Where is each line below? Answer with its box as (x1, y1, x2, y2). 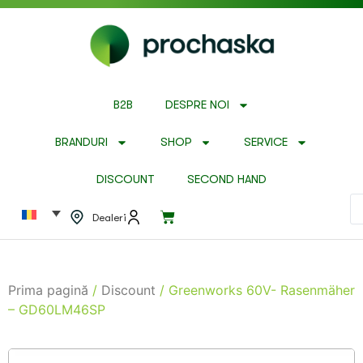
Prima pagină (8, 282, 88, 299)
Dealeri (92, 211, 126, 224)
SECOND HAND (187, 173, 267, 187)
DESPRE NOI (165, 98, 230, 113)
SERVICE (244, 135, 288, 150)
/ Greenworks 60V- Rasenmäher (156, 282, 355, 299)
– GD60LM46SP (8, 301, 105, 318)
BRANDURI (55, 135, 109, 150)
